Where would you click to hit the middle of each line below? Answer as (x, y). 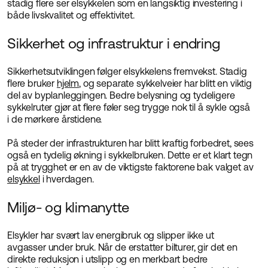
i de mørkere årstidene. (55, 119)
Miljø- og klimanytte (68, 207)
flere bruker (32, 83)
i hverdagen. (67, 179)
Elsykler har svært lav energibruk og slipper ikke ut (111, 235)
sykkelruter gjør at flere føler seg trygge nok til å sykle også (129, 107)
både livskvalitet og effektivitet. (71, 15)
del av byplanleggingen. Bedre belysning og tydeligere (121, 95)
